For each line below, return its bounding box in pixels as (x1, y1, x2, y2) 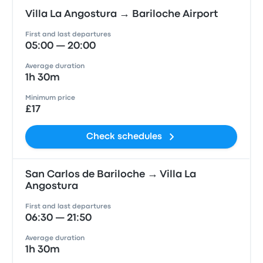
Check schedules (86, 133, 163, 141)
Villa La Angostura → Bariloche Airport (25, 10, 218, 19)
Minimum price (25, 95, 76, 101)
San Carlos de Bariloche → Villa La (25, 170, 197, 179)
